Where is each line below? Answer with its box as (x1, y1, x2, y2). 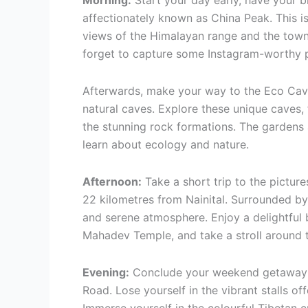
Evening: (82, 265, 129, 280)
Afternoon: (82, 175, 142, 189)
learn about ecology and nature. (82, 137, 249, 152)
